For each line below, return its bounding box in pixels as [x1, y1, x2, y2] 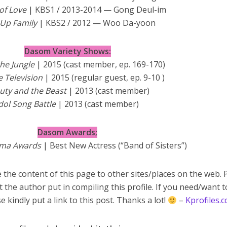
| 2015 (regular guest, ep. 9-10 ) [44, 72, 165, 83]
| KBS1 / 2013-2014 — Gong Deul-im [28, 4, 166, 15]
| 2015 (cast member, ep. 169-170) [36, 59, 165, 70]
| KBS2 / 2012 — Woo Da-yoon [39, 17, 156, 28]
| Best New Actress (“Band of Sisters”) [43, 140, 187, 151]
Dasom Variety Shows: [24, 46, 111, 57]
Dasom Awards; [37, 127, 98, 138]
